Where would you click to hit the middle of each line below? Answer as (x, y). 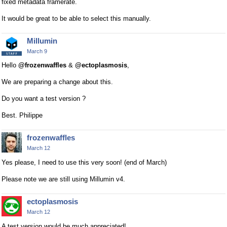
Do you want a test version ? (44, 99)
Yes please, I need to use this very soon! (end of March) (84, 163)
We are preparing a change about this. (57, 82)
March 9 (37, 51)
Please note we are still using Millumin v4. (63, 179)
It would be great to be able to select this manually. (76, 18)
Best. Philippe (22, 116)
